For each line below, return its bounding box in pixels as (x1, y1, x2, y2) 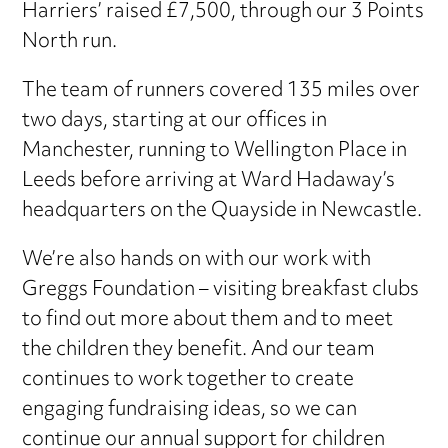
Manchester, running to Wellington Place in (22, 131, 408, 173)
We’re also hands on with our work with (22, 240, 372, 282)
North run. (22, 22, 118, 64)
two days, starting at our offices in (22, 101, 328, 143)
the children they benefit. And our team (22, 330, 376, 372)
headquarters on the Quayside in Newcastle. (22, 191, 423, 233)
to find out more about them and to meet (22, 300, 394, 342)
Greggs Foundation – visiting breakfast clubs (22, 270, 420, 312)
